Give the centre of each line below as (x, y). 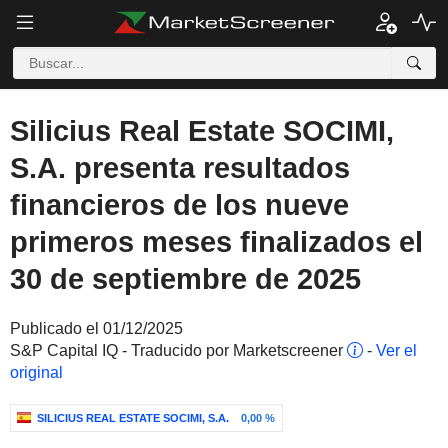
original (36, 372)
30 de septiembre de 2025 (185, 279)
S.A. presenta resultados (180, 168)
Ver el (396, 350)
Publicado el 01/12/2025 (96, 328)
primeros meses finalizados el (216, 242)
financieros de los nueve (179, 205)
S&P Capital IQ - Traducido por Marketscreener (178, 350)
